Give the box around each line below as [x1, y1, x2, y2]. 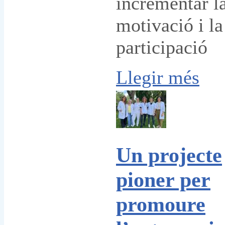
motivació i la [116, 15, 223, 36]
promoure [116, 192, 205, 216]
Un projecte [116, 143, 222, 167]
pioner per [116, 168, 210, 192]
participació [116, 37, 207, 58]
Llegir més [116, 67, 199, 88]
